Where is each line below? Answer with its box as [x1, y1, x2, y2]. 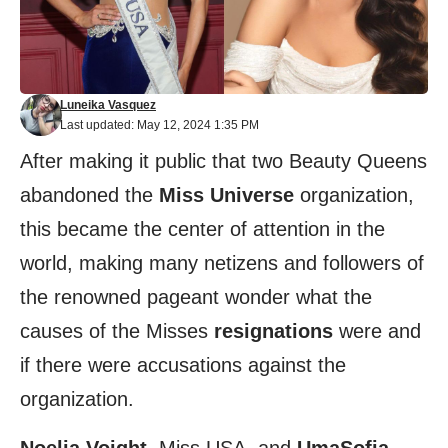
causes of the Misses [20, 320, 214, 342]
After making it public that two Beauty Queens [20, 150, 427, 172]
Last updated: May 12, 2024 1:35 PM [60, 118, 259, 132]
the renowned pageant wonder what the [20, 286, 372, 308]
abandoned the [20, 184, 159, 206]
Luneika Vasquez [60, 98, 156, 112]
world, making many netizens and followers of [20, 252, 424, 274]
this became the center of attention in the [20, 218, 385, 240]
